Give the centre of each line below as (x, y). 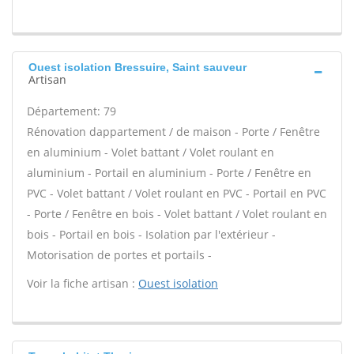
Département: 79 (72, 111)
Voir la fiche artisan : (83, 283)
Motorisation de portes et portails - (119, 255)
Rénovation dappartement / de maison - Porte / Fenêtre (173, 132)
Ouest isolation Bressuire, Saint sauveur (137, 67)
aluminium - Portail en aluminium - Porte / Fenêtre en (169, 173)
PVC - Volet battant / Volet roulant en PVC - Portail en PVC (177, 193)
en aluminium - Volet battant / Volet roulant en (151, 152)
